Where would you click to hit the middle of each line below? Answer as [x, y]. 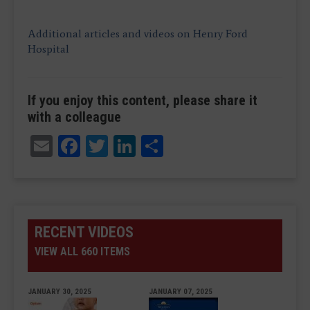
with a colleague [74, 117]
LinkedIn [179, 143]
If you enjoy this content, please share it [143, 100]
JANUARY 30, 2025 [60, 291]
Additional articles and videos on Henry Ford [138, 34]
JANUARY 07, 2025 [181, 291]
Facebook [125, 143]
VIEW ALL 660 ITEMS [82, 251]
